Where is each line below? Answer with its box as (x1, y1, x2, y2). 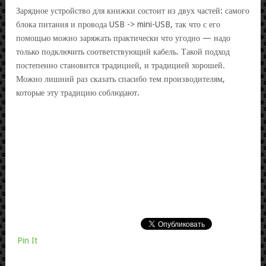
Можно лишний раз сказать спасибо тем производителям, (16, 74, 225, 84)
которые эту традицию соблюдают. (16, 87, 140, 97)
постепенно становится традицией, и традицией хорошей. (16, 60, 225, 70)
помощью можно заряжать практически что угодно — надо (16, 33, 230, 43)
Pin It (17, 235, 37, 245)
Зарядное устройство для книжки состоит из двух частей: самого (16, 5, 249, 15)
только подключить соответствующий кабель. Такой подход (16, 46, 230, 56)
